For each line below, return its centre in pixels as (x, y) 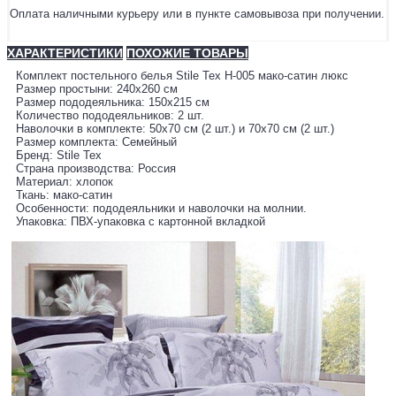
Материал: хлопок (65, 182)
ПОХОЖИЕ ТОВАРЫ (187, 53)
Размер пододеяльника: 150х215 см (113, 103)
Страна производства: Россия (96, 169)
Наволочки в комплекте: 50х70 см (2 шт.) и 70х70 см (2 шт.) (175, 129)
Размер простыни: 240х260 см (97, 89)
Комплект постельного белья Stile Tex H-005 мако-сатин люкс (182, 76)
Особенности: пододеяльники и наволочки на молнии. (161, 209)
